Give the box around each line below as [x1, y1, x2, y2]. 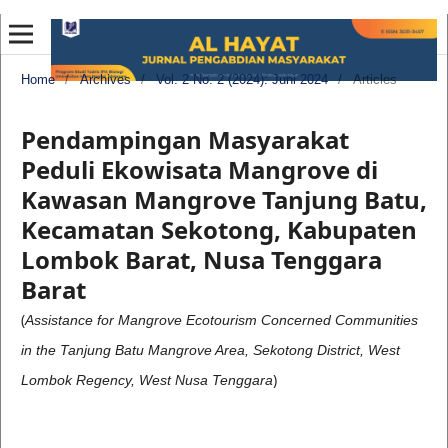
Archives [79, 71, 131, 87]
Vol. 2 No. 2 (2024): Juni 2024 [155, 71, 328, 87]
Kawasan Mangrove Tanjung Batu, [20, 182, 427, 216]
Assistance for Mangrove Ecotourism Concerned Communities [24, 311, 418, 328]
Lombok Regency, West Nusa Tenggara [20, 371, 273, 388]
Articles [352, 71, 397, 87]
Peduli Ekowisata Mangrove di [20, 152, 378, 186]
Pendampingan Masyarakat [20, 122, 349, 156]
